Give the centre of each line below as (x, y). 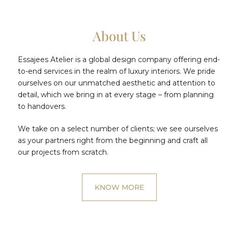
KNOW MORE (119, 188)
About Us (119, 36)
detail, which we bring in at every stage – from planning (116, 95)
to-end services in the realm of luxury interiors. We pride (117, 72)
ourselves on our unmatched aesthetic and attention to (117, 83)
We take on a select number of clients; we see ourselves (118, 129)
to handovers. (42, 107)
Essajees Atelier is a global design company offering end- (119, 60)
